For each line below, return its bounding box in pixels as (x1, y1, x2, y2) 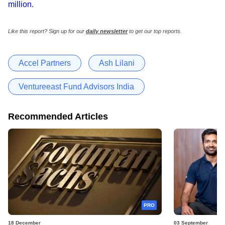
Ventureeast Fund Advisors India (19, 82, 134, 91)
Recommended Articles (8, 111, 108, 122)
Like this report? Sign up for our (8, 28, 86, 34)
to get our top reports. (128, 28, 182, 34)
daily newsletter (86, 28, 128, 34)
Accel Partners (19, 58, 71, 67)
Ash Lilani (99, 58, 135, 67)
